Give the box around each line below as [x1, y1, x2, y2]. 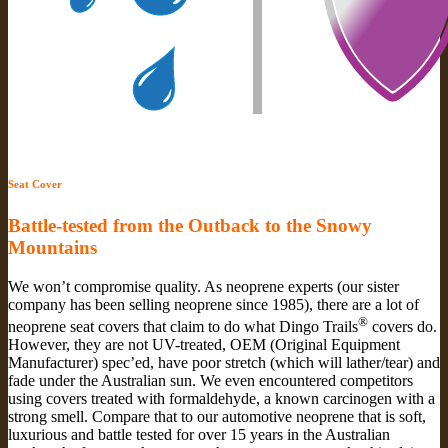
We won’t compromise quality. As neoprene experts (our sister [8, 278, 399, 296]
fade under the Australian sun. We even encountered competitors [8, 372, 413, 390]
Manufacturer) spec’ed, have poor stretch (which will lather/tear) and [8, 354, 440, 372]
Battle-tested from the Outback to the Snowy [8, 215, 372, 237]
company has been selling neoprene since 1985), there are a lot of [8, 296, 419, 314]
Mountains [8, 237, 97, 259]
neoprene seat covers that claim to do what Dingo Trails [8, 318, 358, 336]
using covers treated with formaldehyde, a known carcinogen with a [8, 390, 435, 408]
